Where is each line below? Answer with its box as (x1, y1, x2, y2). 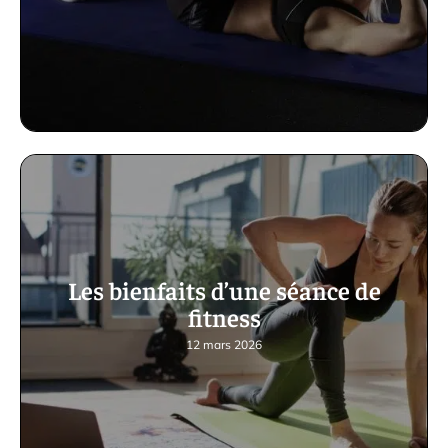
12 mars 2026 (186, 337, 262, 353)
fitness (187, 301, 261, 333)
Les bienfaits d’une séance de (67, 274, 381, 306)
